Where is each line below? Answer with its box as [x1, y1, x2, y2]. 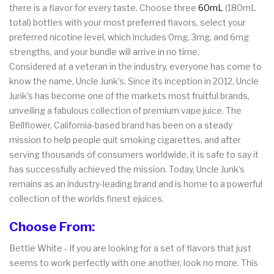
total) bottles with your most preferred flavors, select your [9, 17, 246, 28]
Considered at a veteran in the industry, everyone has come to [9, 61, 262, 72]
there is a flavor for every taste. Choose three [9, 2, 198, 13]
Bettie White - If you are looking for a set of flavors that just [9, 242, 251, 253]
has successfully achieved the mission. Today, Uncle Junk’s [9, 163, 245, 174]
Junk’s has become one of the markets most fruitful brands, [9, 90, 250, 101]
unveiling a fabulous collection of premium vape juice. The [9, 105, 242, 116]
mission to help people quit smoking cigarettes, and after [9, 134, 241, 145]
